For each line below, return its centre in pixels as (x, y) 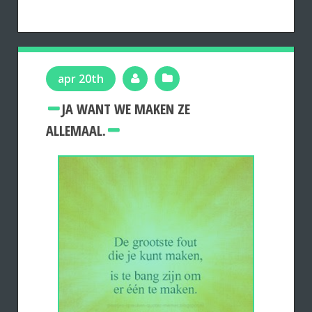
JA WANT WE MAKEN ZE (126, 109)
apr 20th (81, 79)
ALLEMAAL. (76, 130)
